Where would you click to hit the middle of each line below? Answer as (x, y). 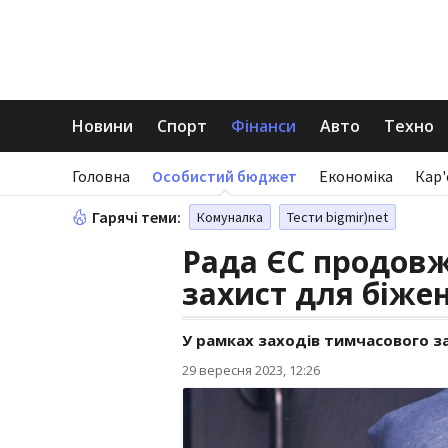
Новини (102, 126)
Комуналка (230, 217)
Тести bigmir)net (337, 217)
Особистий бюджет (224, 176)
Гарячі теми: (136, 217)
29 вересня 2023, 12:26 (251, 370)
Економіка (356, 176)
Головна (101, 176)
